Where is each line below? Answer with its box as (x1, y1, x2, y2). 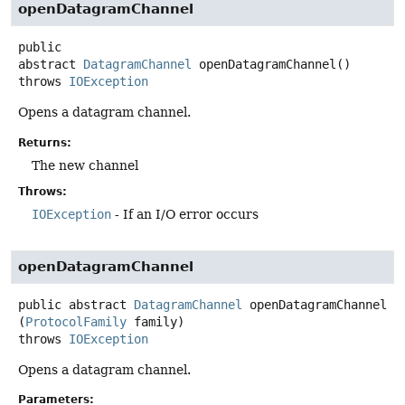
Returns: (18, 136, 71, 149)
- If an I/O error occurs (111, 206, 259, 221)
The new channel (32, 157, 138, 173)
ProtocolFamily (25, 314, 127, 329)
